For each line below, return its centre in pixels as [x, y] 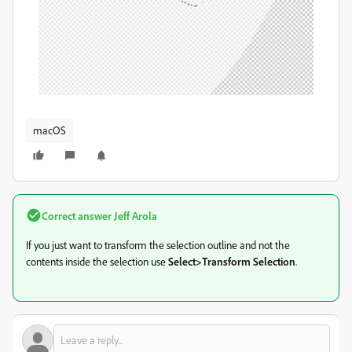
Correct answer [77, 215]
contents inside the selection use [96, 261]
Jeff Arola [134, 215]
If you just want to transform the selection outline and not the [158, 244]
